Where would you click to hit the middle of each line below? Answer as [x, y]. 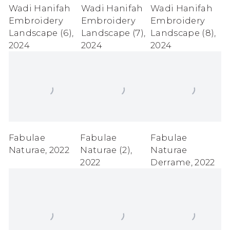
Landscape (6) [40, 33]
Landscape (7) [112, 33]
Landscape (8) [183, 33]
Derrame [171, 162]
